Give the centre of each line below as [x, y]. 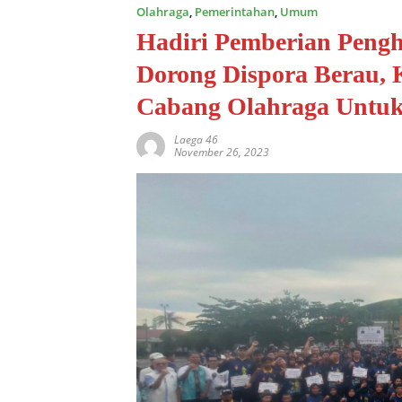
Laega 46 [196, 139]
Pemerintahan [235, 11]
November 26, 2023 [222, 152]
